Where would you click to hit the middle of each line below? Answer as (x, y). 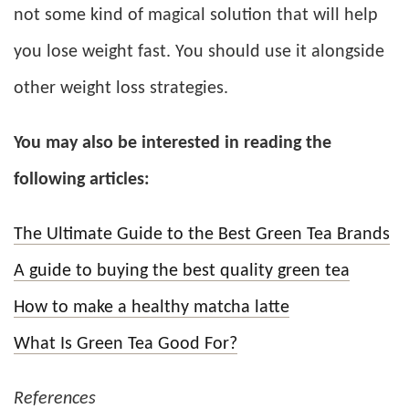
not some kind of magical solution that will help (196, 16)
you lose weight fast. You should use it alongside (199, 52)
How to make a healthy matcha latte (152, 308)
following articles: (82, 180)
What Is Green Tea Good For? (126, 345)
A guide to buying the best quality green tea (182, 272)
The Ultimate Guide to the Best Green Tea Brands (202, 235)
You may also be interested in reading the (173, 144)
